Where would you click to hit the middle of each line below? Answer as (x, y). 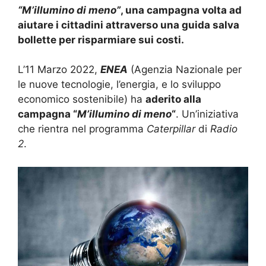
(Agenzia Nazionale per (186, 69)
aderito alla (173, 99)
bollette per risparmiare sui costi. (102, 39)
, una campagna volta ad (181, 10)
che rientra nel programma (82, 129)
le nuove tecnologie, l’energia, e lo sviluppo (119, 84)
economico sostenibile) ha (82, 99)
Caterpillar (171, 129)
